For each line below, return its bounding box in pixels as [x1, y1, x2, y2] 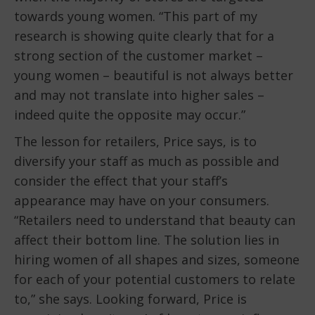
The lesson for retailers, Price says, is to [14, 132, 257, 150]
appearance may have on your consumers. [14, 191, 269, 209]
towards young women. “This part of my [14, 7, 257, 25]
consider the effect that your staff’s [14, 172, 228, 189]
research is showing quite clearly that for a [14, 27, 274, 44]
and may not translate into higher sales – [14, 86, 264, 103]
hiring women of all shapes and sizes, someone [14, 250, 300, 268]
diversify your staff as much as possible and [14, 152, 279, 169]
